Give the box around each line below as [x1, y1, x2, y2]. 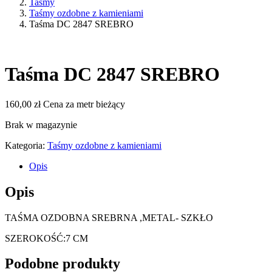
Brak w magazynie [5, 119, 77, 130]
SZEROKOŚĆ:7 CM [5, 233, 88, 243]
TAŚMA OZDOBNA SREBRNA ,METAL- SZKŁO [5, 212, 213, 223]
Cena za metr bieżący [41, 98, 125, 109]
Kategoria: [5, 140, 47, 151]
